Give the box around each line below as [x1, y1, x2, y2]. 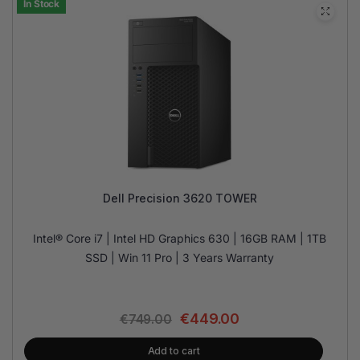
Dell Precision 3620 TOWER [102, 191, 257, 205]
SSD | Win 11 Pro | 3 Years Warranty [85, 251, 274, 264]
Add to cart [147, 345, 200, 357]
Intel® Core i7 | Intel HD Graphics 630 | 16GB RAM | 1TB [33, 231, 326, 245]
